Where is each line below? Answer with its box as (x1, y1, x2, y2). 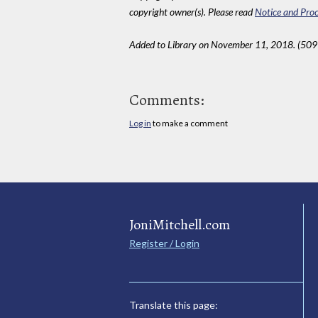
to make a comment (151, 117, 228, 128)
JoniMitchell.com (129, 215, 230, 235)
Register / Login (129, 237, 199, 250)
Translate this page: (129, 299, 218, 312)
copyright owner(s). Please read (129, 5, 255, 18)
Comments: (129, 89, 204, 111)
